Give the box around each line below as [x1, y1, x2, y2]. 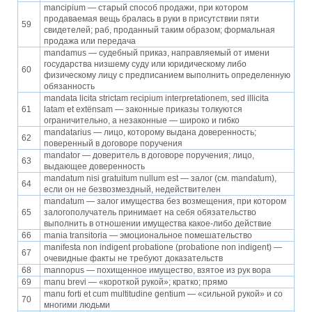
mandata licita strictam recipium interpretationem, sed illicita [44, 93, 269, 104]
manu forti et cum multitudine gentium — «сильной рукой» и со [44, 289, 283, 299]
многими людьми [44, 300, 110, 311]
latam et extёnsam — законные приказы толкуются [44, 104, 242, 115]
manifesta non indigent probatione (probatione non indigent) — [44, 242, 282, 253]
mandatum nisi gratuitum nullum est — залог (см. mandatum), [44, 173, 276, 184]
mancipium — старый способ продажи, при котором [44, 3, 248, 13]
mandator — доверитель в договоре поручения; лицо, [44, 150, 254, 161]
